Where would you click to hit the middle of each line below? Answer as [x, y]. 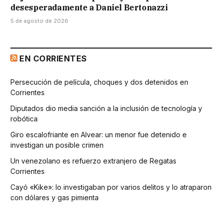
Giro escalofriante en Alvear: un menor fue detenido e [99, 134]
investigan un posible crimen [57, 145]
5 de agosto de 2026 [39, 21]
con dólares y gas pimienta [55, 197]
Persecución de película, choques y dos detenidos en [99, 82]
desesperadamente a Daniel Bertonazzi [89, 7]
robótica [24, 118]
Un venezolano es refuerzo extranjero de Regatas [93, 161]
